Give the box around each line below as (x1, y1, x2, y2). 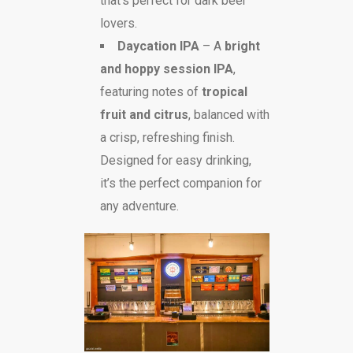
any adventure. (99, 198, 179, 214)
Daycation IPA (117, 38, 199, 54)
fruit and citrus (99, 106, 188, 122)
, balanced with (188, 106, 269, 122)
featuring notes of (99, 84, 202, 99)
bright (224, 38, 260, 54)
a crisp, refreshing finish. (99, 129, 235, 145)
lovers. (99, 15, 137, 31)
